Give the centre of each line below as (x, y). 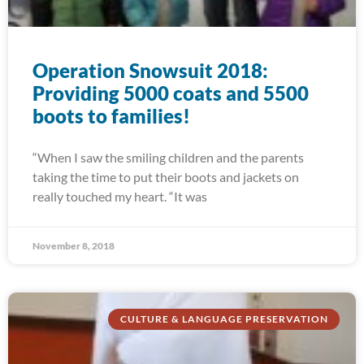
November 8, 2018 (74, 246)
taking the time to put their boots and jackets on (166, 177)
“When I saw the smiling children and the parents (168, 157)
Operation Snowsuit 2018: (150, 70)
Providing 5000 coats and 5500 (171, 93)
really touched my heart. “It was (120, 196)
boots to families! (111, 116)
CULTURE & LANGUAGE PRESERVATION (224, 319)
